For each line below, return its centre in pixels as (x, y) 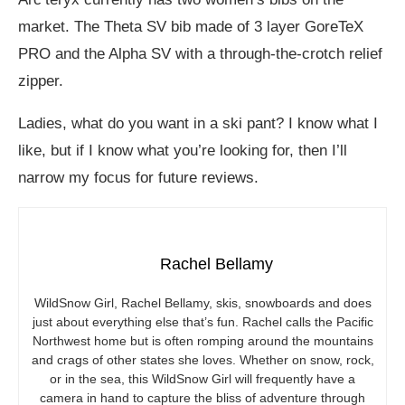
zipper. (41, 81)
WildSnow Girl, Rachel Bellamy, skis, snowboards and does (202, 303)
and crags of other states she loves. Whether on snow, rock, (202, 360)
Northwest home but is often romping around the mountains (202, 341)
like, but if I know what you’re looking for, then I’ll (183, 151)
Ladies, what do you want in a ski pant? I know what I (198, 124)
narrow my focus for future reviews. (138, 178)
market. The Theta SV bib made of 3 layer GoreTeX (191, 27)
